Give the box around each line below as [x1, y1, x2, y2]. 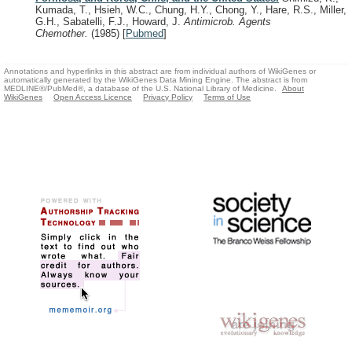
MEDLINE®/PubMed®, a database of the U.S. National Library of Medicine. [4, 83, 277, 93]
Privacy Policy [143, 92, 193, 101]
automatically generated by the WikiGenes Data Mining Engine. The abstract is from [4, 75, 307, 84]
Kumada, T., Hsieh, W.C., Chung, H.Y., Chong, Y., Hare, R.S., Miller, [35, 4, 346, 16]
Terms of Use [203, 92, 251, 101]
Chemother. [35, 27, 91, 40]
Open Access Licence [53, 92, 133, 101]
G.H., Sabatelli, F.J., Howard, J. [35, 16, 184, 28]
